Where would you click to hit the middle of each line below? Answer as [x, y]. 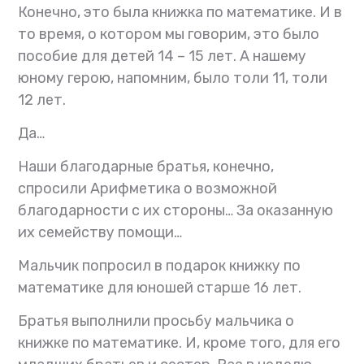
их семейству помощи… [100, 233]
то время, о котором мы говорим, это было [169, 35]
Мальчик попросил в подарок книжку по [160, 266]
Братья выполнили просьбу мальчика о [156, 321]
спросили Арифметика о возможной [148, 189]
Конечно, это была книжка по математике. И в [180, 13]
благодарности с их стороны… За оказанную [176, 211]
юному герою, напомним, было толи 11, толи [173, 78]
